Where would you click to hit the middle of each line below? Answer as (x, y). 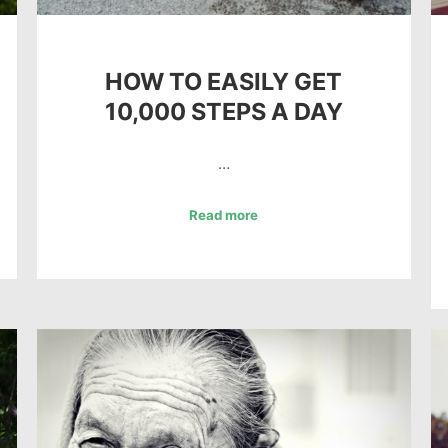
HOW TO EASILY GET (224, 81)
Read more (224, 214)
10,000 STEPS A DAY (223, 111)
